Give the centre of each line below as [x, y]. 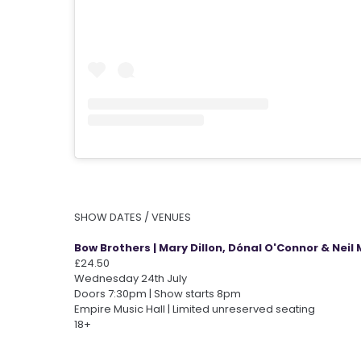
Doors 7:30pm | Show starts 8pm [158, 293]
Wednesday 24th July [131, 278]
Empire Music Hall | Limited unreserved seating [195, 309]
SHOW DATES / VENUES [133, 217]
